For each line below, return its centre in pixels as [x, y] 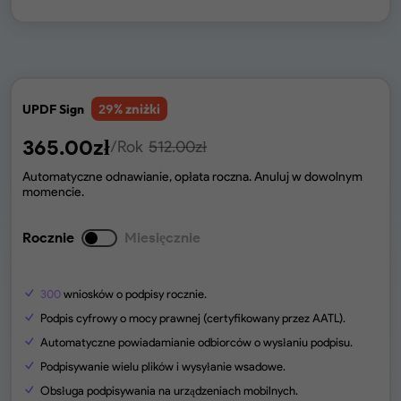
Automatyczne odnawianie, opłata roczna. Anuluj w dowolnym [193, 176]
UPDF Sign [54, 109]
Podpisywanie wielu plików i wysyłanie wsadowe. [163, 366]
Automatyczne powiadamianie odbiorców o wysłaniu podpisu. [197, 342]
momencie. [54, 192]
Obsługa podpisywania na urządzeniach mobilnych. [170, 390]
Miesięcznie [163, 237]
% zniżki [137, 109]
